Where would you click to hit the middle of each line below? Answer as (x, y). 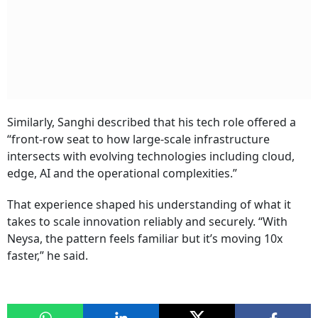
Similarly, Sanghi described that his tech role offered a (152, 122)
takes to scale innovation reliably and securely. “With (147, 222)
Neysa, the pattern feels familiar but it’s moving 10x (145, 239)
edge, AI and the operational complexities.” (122, 174)
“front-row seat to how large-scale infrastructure (138, 139)
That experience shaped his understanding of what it (149, 205)
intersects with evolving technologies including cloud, (151, 157)
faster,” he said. (48, 256)
